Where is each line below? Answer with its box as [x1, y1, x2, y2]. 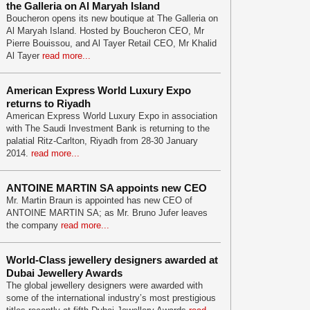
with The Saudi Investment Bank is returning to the [6, 123, 210, 134]
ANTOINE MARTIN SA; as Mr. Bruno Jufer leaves [6, 208, 208, 218]
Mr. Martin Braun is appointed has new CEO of [6, 195, 192, 206]
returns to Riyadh [6, 98, 91, 109]
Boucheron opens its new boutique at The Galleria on [6, 13, 218, 24]
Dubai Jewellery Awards [6, 267, 122, 279]
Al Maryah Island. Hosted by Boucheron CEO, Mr [6, 26, 204, 36]
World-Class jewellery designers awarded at [6, 254, 218, 266]
